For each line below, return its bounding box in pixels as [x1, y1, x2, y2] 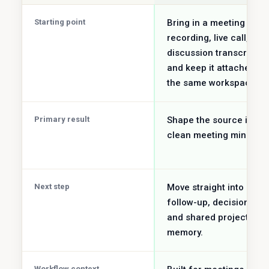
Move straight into [167, 182, 244, 193]
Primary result [34, 115, 89, 124]
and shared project [167, 212, 249, 223]
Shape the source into [167, 115, 261, 125]
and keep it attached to [167, 62, 266, 73]
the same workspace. [167, 77, 258, 88]
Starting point [34, 17, 85, 26]
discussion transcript [167, 47, 258, 58]
